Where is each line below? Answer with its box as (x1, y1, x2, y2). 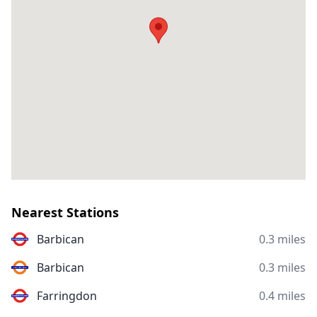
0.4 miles (259, 288, 306, 304)
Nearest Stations (11, 204, 119, 221)
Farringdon (37, 288, 97, 304)
